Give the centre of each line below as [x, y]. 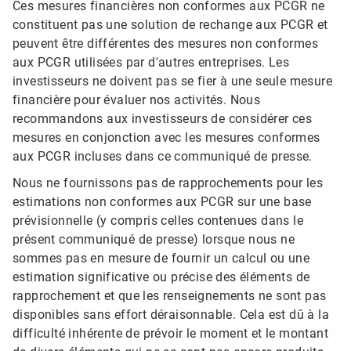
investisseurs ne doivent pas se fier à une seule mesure [172, 81]
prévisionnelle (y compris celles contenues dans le [158, 221]
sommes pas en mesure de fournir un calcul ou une [161, 259]
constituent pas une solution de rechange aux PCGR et [170, 25]
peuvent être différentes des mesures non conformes [165, 44]
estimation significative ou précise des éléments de [161, 277]
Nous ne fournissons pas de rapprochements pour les [168, 183]
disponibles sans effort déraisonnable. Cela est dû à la [171, 315]
